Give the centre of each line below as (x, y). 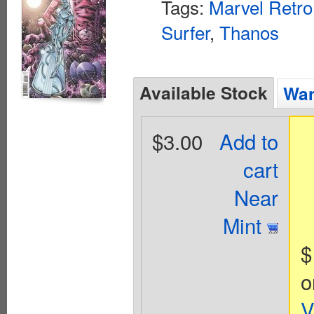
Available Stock (204, 93)
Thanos (249, 32)
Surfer (185, 32)
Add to (249, 141)
